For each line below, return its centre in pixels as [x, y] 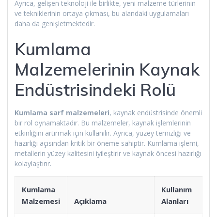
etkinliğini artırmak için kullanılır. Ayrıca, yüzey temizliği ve [103, 133]
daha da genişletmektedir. [55, 23]
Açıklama [90, 201]
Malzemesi [41, 201]
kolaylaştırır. [33, 163]
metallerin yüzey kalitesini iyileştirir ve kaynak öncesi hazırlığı [108, 153]
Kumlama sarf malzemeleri [62, 112]
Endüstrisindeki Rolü [95, 89]
